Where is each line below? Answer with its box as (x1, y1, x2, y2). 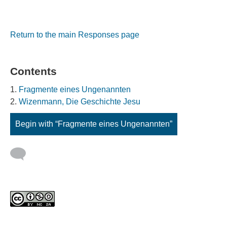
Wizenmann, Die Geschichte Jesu (19, 97, 140, 106)
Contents (10, 65, 57, 77)
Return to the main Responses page (10, 30, 139, 39)
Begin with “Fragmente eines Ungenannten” (15, 120, 172, 128)
